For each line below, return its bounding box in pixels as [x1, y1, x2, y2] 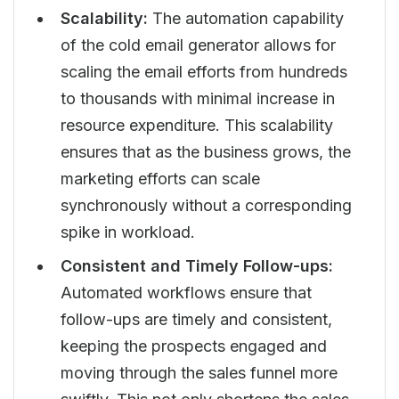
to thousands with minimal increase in [61, 89, 335, 108]
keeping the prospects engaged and [61, 337, 327, 355]
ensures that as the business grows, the [61, 142, 351, 161]
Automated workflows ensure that [61, 283, 312, 302]
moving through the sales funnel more [61, 363, 338, 382]
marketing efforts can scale [61, 169, 260, 188]
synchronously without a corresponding [61, 196, 352, 215]
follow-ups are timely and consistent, [61, 310, 332, 329]
